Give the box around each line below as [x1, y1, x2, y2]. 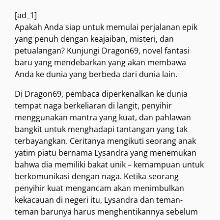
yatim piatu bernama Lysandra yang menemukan [15, 147, 196, 159]
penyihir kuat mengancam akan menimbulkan [15, 183, 184, 194]
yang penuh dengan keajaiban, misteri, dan [15, 33, 174, 45]
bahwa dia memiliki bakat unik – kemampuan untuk [15, 159, 204, 170]
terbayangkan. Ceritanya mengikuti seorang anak [15, 136, 196, 147]
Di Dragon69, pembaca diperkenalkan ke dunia [15, 88, 188, 100]
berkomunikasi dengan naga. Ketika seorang [15, 171, 179, 182]
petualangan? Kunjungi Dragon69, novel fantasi [15, 45, 190, 56]
